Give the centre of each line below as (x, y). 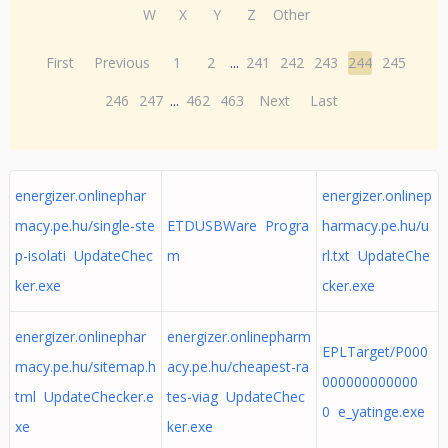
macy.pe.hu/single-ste (84, 225)
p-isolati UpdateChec (83, 255)
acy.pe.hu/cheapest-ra (237, 366)
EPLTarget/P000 (374, 351)
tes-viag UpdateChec (235, 396)
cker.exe (348, 285)
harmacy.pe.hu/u (375, 225)
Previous (122, 62)
